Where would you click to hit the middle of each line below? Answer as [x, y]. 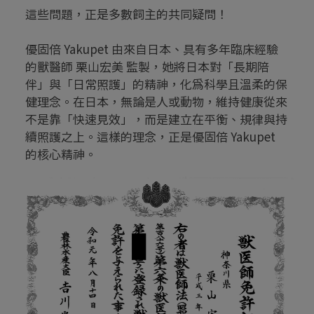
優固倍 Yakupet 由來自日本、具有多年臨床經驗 [152, 49]
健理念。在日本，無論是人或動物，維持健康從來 [156, 102]
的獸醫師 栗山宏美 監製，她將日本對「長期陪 [147, 67]
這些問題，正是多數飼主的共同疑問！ [127, 14]
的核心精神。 [61, 154]
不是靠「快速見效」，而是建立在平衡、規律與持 [156, 119]
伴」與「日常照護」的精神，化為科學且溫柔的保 [156, 84]
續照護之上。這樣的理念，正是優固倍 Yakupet [150, 137]
